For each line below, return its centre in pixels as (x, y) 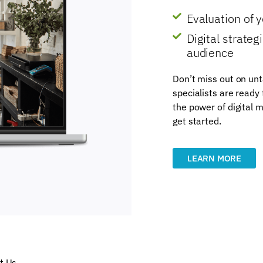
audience (210, 52)
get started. (197, 121)
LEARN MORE (214, 158)
